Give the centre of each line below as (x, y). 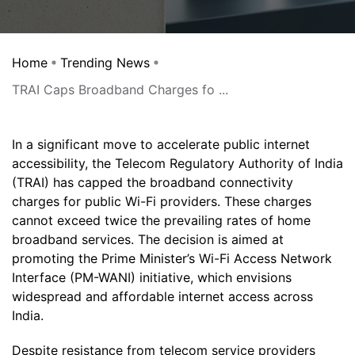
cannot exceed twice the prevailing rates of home (161, 220)
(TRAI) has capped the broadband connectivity (153, 182)
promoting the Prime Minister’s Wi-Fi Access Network (172, 258)
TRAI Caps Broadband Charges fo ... (120, 90)
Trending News (105, 63)
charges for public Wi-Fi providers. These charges (162, 201)
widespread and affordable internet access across (162, 296)
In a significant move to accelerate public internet (161, 144)
